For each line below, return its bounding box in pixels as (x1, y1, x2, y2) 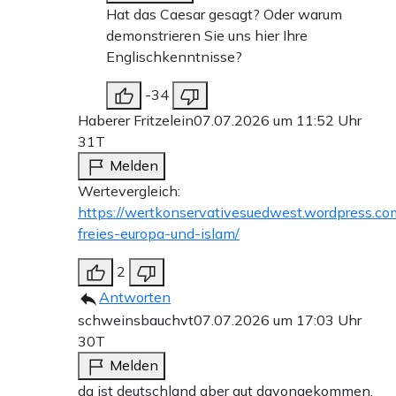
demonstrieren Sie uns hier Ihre (106, 26, 308, 44)
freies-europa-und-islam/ (78, 224, 240, 242)
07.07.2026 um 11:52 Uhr (194, 110, 362, 129)
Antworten (99, 287, 171, 306)
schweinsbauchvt (78, 310, 194, 329)
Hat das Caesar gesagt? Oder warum (106, 4, 342, 23)
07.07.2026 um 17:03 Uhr (194, 310, 362, 329)
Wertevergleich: (78, 181, 180, 200)
